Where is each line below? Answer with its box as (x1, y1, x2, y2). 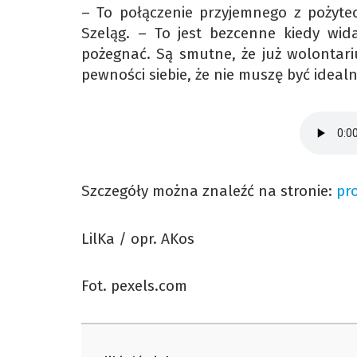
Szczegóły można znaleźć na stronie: (81, 182, 336, 201)
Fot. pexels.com (81, 276, 187, 295)
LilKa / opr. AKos (81, 229, 194, 248)
